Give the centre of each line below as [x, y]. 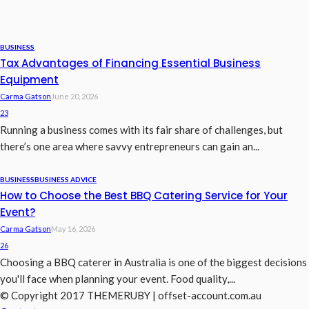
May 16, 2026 [73, 229]
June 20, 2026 [74, 97]
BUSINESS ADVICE [66, 180]
